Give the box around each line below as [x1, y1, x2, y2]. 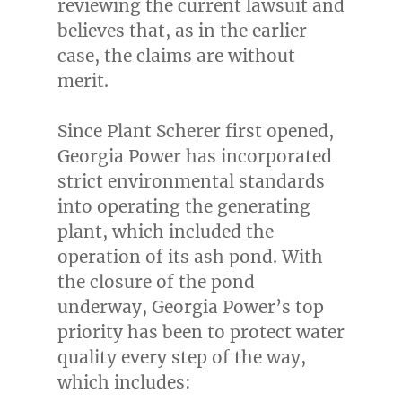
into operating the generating [57, 196, 310, 218]
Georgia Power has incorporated [57, 145, 332, 168]
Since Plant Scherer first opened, [57, 120, 334, 143]
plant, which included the [57, 221, 274, 243]
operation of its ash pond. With [57, 246, 323, 268]
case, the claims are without [57, 45, 295, 67]
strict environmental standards [57, 170, 325, 193]
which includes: [57, 371, 191, 394]
